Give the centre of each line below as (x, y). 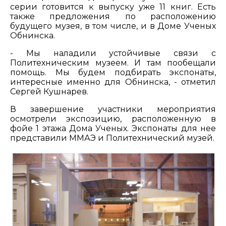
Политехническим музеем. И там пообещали (113, 63)
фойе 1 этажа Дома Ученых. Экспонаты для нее (113, 128)
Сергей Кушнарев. (49, 92)
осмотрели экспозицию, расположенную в (113, 119)
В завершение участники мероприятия (113, 109)
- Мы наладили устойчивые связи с (113, 53)
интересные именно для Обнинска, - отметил (113, 82)
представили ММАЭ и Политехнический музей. (112, 138)
